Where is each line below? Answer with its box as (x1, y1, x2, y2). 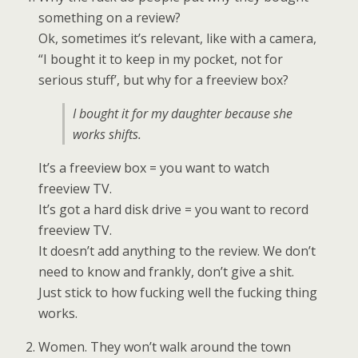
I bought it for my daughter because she (73, 105, 293, 122)
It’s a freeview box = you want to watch (38, 159, 270, 177)
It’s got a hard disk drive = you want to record (38, 201, 309, 218)
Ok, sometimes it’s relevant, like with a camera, (38, 30, 317, 47)
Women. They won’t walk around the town (38, 338, 292, 356)
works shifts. (73, 125, 142, 143)
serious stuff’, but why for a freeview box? (38, 71, 289, 89)
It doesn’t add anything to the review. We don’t (38, 242, 316, 260)
